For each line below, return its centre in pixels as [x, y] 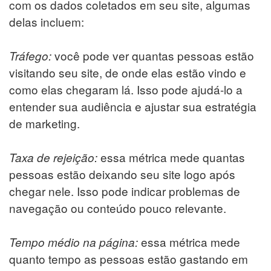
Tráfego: [30, 55]
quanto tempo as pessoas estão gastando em [129, 258]
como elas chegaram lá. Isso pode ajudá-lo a [126, 89]
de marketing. [44, 123]
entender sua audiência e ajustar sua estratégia [133, 106]
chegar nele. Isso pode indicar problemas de [125, 191]
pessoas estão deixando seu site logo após [122, 174]
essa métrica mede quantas [173, 157]
